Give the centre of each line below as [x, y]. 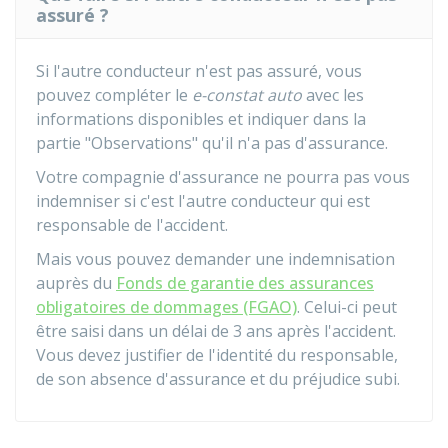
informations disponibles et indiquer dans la [201, 119]
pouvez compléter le [112, 95]
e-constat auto [245, 95]
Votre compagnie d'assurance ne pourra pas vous [223, 177]
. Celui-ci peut [347, 307]
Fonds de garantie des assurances [245, 283]
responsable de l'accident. [132, 225]
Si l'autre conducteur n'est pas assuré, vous [199, 71]
